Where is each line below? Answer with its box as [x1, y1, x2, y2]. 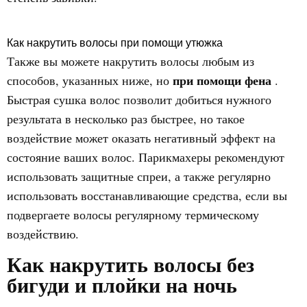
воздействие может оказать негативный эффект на [7, 130, 275, 146]
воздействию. [7, 225, 79, 242]
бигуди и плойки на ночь [7, 269, 237, 299]
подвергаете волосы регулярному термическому [7, 206, 259, 223]
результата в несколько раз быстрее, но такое [7, 110, 245, 127]
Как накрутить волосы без [7, 249, 254, 279]
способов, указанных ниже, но [7, 72, 173, 88]
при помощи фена [173, 71, 275, 89]
